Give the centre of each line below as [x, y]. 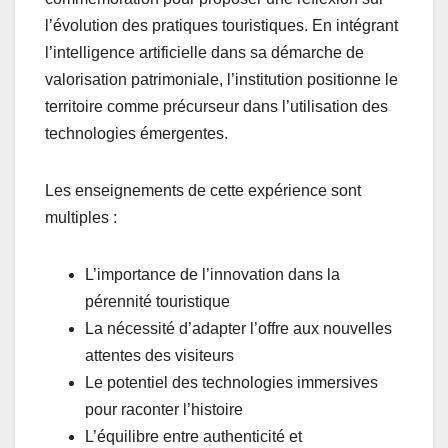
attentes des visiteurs [159, 356]
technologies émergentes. [136, 134]
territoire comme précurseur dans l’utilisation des [216, 107]
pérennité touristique [157, 302]
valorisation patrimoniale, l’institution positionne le [221, 80]
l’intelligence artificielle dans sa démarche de [204, 53]
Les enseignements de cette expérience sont [203, 191]
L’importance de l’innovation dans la [212, 275]
